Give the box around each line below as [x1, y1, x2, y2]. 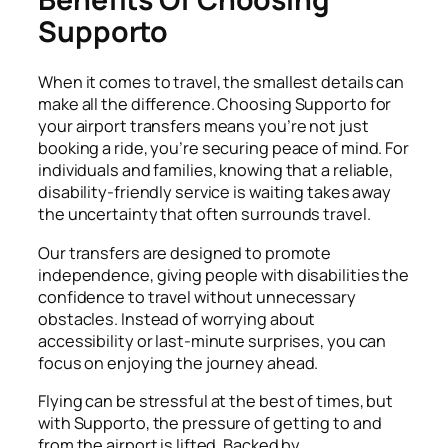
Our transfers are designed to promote [38, 241, 332, 264]
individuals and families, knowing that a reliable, [38, 159, 393, 182]
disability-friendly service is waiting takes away [38, 181, 392, 204]
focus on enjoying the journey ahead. [38, 351, 319, 374]
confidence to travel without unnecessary [38, 285, 356, 308]
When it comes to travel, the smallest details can [38, 71, 405, 94]
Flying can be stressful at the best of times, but [38, 389, 394, 412]
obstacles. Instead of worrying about [38, 307, 316, 330]
